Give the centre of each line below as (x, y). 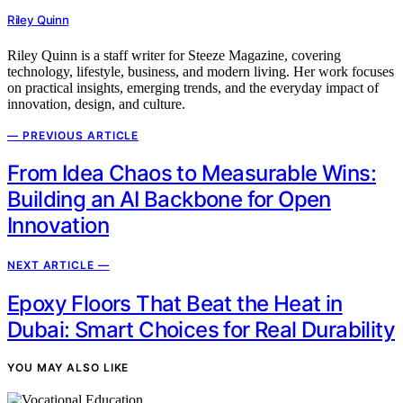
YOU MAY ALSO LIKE (68, 368)
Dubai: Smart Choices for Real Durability (201, 330)
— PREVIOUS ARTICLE (73, 135)
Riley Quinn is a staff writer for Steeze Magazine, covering (174, 55)
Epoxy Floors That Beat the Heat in (175, 304)
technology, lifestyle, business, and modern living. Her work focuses (201, 71)
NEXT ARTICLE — (58, 265)
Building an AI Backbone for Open (169, 200)
